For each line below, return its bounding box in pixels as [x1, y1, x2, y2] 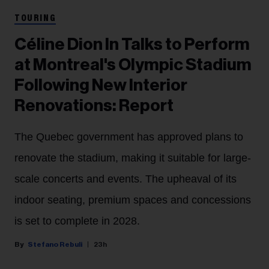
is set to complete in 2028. [14, 215, 140, 228]
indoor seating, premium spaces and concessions [14, 194, 251, 207]
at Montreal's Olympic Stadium [14, 56, 252, 74]
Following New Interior [14, 77, 187, 94]
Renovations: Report [14, 97, 174, 115]
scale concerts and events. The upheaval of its [14, 173, 237, 186]
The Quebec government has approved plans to [14, 131, 243, 144]
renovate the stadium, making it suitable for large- [14, 152, 251, 165]
